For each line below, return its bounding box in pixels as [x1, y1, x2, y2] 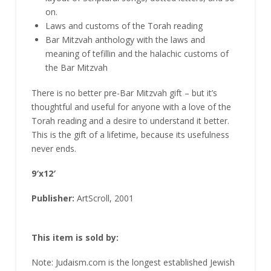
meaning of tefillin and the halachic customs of [45, 48, 229, 60]
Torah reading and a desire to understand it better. [31, 114, 229, 126]
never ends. [31, 142, 76, 154]
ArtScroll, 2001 [76, 192, 134, 204]
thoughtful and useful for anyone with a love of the [31, 100, 231, 113]
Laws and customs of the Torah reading [45, 20, 203, 32]
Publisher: [31, 192, 74, 204]
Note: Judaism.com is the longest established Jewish [31, 256, 235, 269]
